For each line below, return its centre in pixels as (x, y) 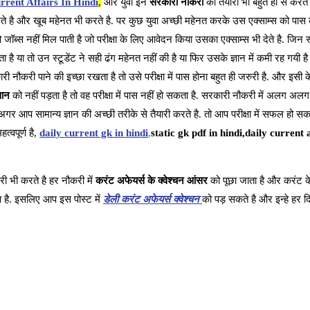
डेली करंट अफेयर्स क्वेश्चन (151, 200)
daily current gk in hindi (94, 133)
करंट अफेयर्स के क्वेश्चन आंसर (152, 181)
